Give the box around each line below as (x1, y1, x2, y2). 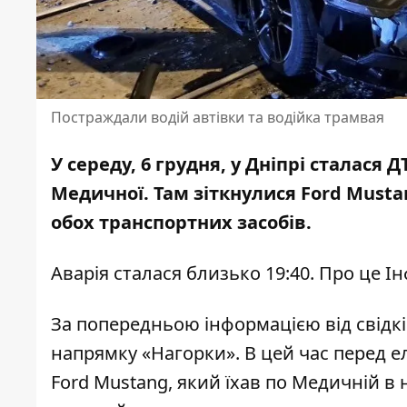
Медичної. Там (51, 181, 194, 206)
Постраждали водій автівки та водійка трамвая (51, 107, 384, 128)
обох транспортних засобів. (51, 210, 312, 235)
